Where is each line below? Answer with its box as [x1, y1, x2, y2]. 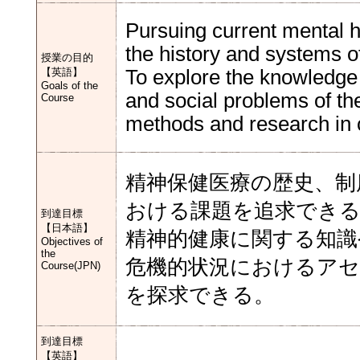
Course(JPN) [41, 260, 100, 272]
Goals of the [41, 80, 98, 92]
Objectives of [41, 235, 103, 247]
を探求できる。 [125, 284, 275, 306]
